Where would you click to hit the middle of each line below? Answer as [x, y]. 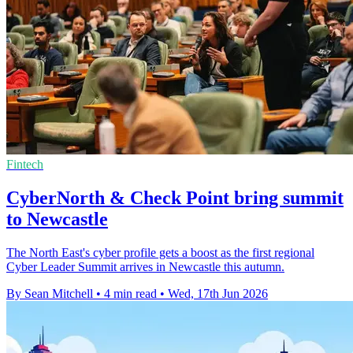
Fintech [25, 165]
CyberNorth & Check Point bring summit [175, 198]
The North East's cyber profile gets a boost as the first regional [160, 253]
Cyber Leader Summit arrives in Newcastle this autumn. [145, 267]
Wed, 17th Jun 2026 [218, 294]
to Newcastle [57, 219]
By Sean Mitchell [50, 294]
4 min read [130, 294]
